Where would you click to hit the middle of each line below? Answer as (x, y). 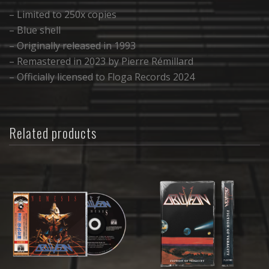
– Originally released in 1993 (72, 46)
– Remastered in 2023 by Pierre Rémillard (101, 62)
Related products (53, 132)
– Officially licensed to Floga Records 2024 (102, 77)
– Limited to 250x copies (63, 15)
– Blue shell (35, 30)
